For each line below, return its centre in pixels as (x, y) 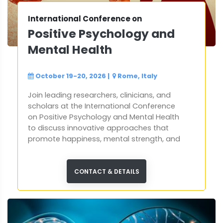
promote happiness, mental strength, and (104, 139)
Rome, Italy (137, 76)
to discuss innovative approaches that (98, 128)
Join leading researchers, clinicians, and (99, 95)
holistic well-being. (61, 150)
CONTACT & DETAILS (107, 172)
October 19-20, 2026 (71, 76)
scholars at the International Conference (102, 106)
